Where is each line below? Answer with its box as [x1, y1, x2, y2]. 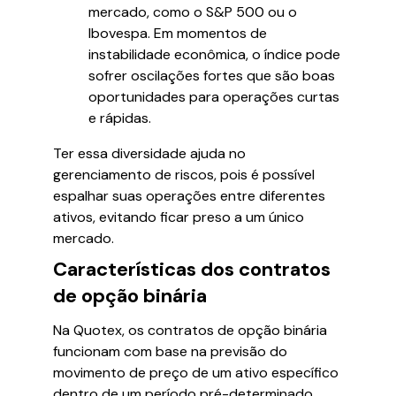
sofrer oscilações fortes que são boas [88, 66, 335, 85]
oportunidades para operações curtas [88, 88, 339, 106]
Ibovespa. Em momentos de [88, 24, 267, 42]
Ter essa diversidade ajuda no [53, 144, 246, 163]
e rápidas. [88, 109, 151, 127]
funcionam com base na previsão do [53, 342, 287, 361]
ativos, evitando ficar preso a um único [53, 208, 304, 226]
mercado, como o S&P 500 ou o [88, 3, 297, 21]
